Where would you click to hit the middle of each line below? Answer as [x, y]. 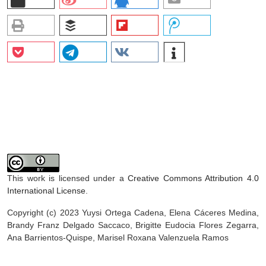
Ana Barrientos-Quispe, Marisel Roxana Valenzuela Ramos [118, 238]
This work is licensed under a [68, 178]
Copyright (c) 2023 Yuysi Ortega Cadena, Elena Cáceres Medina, [133, 213]
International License [46, 191]
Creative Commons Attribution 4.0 [194, 178]
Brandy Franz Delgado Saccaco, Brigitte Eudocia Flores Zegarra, [133, 225]
